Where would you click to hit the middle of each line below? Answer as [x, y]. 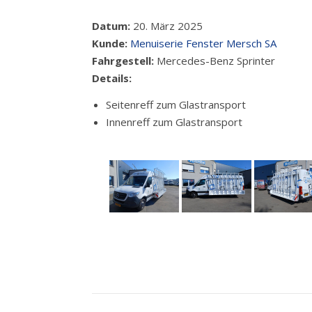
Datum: [111, 25]
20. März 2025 [166, 25]
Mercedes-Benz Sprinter [216, 60]
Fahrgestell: [124, 60]
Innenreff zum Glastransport [174, 122]
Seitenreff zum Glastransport [176, 104]
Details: [112, 78]
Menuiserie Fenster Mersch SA [203, 43]
